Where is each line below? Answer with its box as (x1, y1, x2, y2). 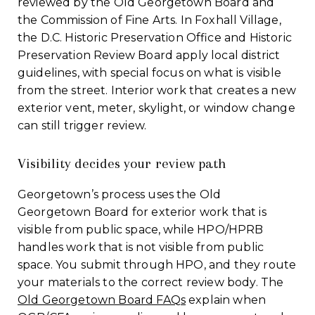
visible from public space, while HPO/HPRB (18, 222, 264, 236)
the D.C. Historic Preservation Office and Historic (18, 30, 292, 44)
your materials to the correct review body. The (18, 275, 284, 289)
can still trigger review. (18, 118, 147, 132)
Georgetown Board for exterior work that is (18, 205, 266, 219)
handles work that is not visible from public (18, 240, 264, 254)
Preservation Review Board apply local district (18, 48, 281, 62)
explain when (186, 292, 266, 307)
